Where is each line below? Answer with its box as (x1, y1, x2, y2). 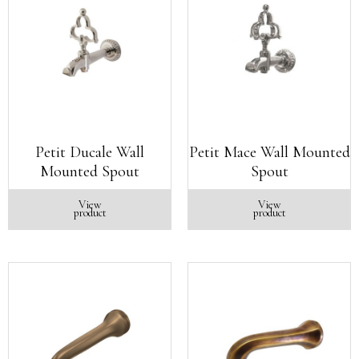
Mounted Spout (40, 162, 139, 181)
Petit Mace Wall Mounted (188, 143, 350, 162)
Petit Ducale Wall (35, 143, 144, 162)
